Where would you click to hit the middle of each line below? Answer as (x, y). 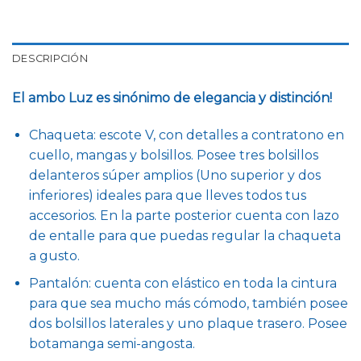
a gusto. (54, 255)
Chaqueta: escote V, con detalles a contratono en (186, 135)
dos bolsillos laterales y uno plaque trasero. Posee (188, 324)
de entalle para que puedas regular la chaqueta (185, 235)
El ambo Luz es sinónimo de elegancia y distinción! (172, 98)
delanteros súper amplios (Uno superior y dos (174, 175)
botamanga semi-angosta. (112, 344)
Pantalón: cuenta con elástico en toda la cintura (183, 284)
